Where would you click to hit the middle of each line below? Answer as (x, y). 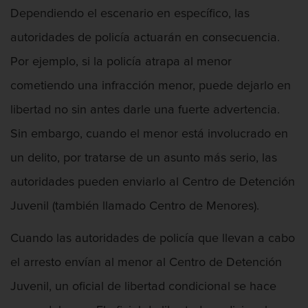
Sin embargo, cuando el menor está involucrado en (149, 134)
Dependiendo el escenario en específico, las (130, 14)
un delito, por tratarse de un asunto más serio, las (144, 158)
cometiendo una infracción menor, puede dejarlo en (151, 86)
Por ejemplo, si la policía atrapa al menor (121, 62)
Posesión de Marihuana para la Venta (173, 246)
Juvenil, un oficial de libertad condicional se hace (143, 286)
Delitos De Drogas (103, 70)
